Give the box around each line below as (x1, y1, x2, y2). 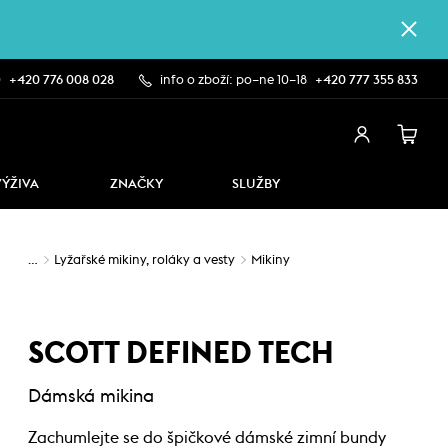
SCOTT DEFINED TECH (28, 339, 334, 369)
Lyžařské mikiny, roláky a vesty (54, 254, 235, 267)
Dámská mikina (28, 387, 154, 405)
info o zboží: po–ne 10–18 (160, 74, 307, 87)
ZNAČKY (109, 178, 163, 191)
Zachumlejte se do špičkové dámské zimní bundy (28, 430, 386, 446)
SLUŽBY (232, 178, 280, 191)
